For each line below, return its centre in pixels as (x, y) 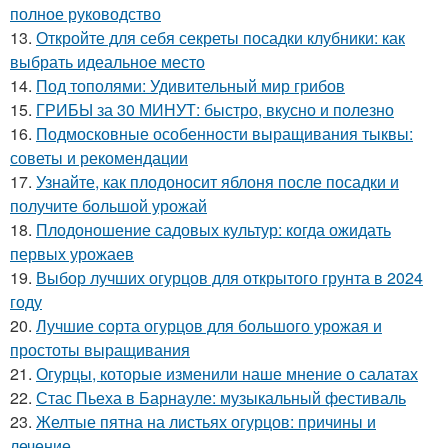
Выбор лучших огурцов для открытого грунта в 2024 (229, 277)
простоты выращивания (100, 349)
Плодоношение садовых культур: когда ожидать (213, 229)
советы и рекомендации (99, 157)
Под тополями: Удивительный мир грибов (190, 85)
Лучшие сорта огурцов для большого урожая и (209, 325)
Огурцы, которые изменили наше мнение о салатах (227, 373)
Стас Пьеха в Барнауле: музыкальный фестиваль (221, 397)
